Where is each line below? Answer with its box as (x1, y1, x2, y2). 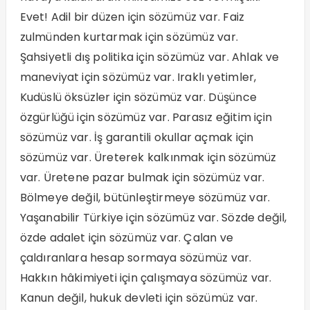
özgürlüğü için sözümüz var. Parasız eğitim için (19, 109, 272, 126)
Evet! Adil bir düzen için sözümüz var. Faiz (19, 9, 245, 26)
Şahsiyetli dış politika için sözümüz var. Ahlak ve (19, 49, 280, 66)
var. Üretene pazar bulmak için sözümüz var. (19, 170, 265, 186)
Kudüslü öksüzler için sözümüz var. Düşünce (19, 89, 257, 106)
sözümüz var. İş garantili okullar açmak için (19, 129, 254, 146)
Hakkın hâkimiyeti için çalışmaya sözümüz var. (19, 270, 272, 286)
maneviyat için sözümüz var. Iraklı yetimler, (19, 69, 257, 86)
